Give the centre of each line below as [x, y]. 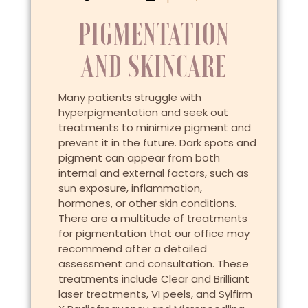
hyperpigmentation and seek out [143, 113]
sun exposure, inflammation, [130, 188]
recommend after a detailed [132, 249]
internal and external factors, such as [153, 173]
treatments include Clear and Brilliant [154, 279]
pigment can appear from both [139, 158]
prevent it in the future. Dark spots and [157, 143]
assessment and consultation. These [153, 264]
